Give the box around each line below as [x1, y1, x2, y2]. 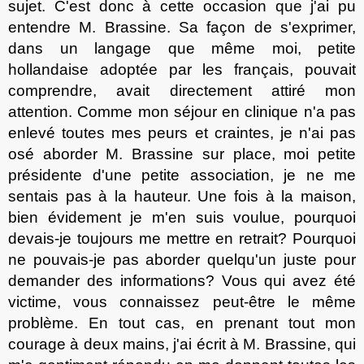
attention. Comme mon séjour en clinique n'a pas [8, 102, 356, 120]
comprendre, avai [8, 81, 146, 99]
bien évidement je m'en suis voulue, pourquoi [8, 208, 356, 226]
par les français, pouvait [168, 60, 357, 78]
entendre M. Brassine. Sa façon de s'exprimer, [8, 18, 356, 36]
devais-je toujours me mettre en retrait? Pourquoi [8, 229, 356, 247]
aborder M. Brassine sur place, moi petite [42, 145, 357, 162]
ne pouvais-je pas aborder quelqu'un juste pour [8, 250, 356, 268]
